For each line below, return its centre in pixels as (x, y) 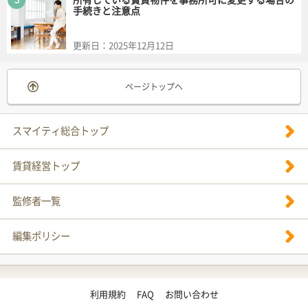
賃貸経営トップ (46, 166)
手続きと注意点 (107, 11)
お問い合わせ (191, 294)
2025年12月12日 (141, 45)
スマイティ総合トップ (60, 131)
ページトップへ (154, 86)
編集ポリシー (41, 236)
